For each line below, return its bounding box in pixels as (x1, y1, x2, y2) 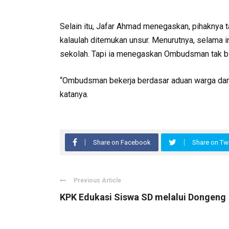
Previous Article (74, 176, 121, 184)
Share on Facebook (93, 138, 151, 146)
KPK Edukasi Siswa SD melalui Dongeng (60, 191, 226, 202)
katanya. (60, 89, 88, 99)
